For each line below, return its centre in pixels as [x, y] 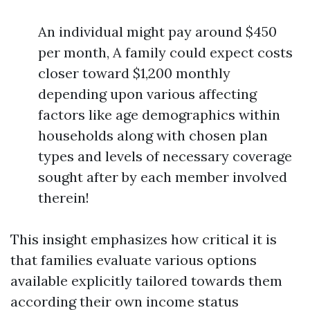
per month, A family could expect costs [165, 52]
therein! [64, 198]
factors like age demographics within [159, 115]
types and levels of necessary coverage [165, 156]
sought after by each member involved [163, 177]
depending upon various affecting [147, 94]
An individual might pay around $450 [157, 31]
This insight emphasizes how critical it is [144, 239]
